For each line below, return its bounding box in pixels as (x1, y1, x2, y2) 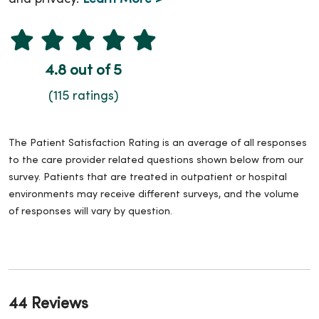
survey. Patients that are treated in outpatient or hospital (9, 172, 287, 182)
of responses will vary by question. (9, 206, 172, 216)
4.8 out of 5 (45, 63, 122, 78)
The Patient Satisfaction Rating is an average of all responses (9, 138, 307, 148)
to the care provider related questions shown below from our (9, 155, 303, 165)
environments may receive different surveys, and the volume (9, 189, 299, 199)
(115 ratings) (48, 90, 118, 103)
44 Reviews (9, 296, 88, 312)
